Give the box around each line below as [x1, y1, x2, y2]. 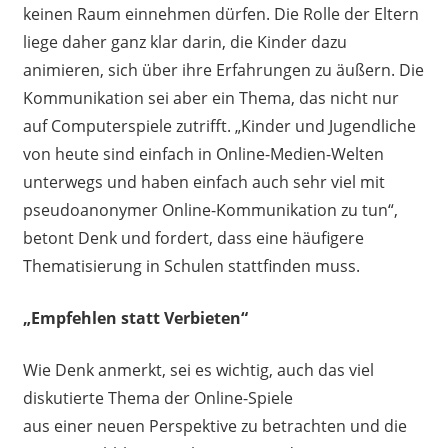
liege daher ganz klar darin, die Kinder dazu [22, 30, 347, 53]
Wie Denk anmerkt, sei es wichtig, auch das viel [22, 358, 374, 381]
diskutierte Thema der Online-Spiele [22, 386, 293, 409]
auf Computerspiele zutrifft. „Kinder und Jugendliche [22, 114, 416, 137]
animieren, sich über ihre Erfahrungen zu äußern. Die [22, 58, 424, 81]
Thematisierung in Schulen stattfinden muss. [22, 254, 364, 277]
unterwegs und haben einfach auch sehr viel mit [22, 170, 385, 193]
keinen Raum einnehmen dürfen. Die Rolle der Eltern [22, 2, 419, 25]
